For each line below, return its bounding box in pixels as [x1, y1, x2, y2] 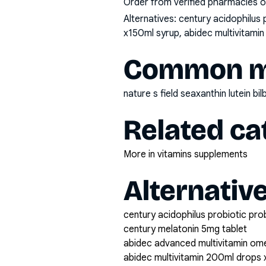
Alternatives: [123, 13, 179, 25]
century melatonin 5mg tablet [123, 223, 247, 235]
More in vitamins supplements [123, 148, 248, 160]
